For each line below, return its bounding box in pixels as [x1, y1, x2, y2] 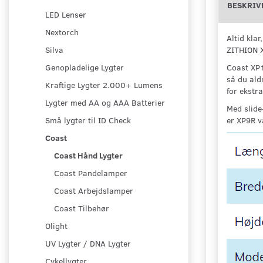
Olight [45, 220, 68, 232]
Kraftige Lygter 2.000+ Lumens [45, 79, 163, 91]
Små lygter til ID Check [45, 114, 131, 126]
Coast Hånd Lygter [54, 150, 123, 161]
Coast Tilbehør [54, 203, 109, 214]
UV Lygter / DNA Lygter [45, 238, 131, 249]
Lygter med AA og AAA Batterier [45, 97, 165, 109]
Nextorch [45, 26, 79, 38]
